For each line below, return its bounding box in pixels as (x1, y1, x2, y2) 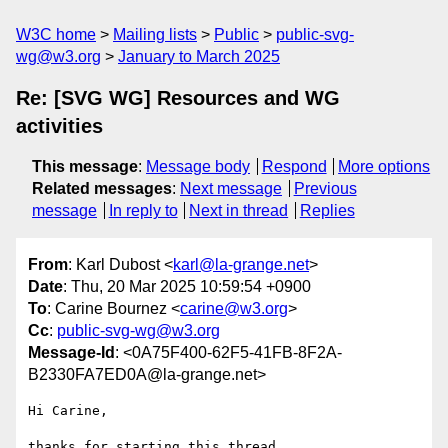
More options (338, 158, 431, 175)
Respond (261, 158, 327, 175)
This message (32, 158, 138, 175)
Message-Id (28, 344, 115, 362)
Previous (293, 180, 357, 197)
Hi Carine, (28, 403, 116, 419)
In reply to (108, 202, 178, 219)
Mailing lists (113, 26, 197, 43)
